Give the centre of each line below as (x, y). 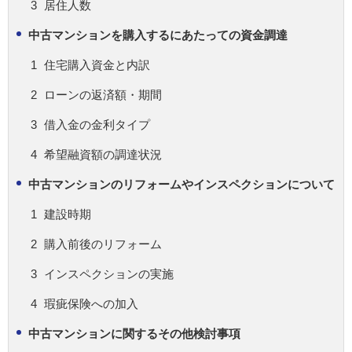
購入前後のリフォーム (103, 244)
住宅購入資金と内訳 (97, 65)
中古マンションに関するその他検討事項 (134, 334)
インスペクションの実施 (109, 274)
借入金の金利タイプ (97, 125)
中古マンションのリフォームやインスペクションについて (181, 185)
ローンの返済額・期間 (103, 95)
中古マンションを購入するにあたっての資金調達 (158, 35)
